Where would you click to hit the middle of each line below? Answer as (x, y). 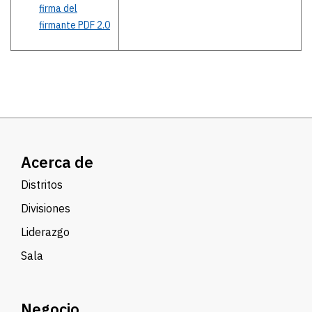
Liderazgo (45, 232)
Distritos (42, 184)
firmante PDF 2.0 (75, 25)
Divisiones (46, 208)
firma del (58, 8)
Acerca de (57, 162)
